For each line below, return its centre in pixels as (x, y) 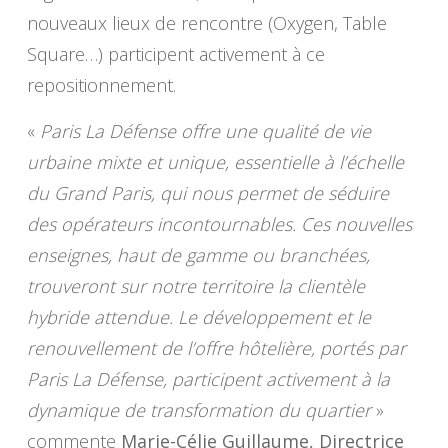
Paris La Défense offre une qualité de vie (205, 131)
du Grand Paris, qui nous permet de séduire (207, 193)
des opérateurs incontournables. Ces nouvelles (219, 224)
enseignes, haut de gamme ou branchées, (198, 255)
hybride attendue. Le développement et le (198, 317)
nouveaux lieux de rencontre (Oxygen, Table (206, 23)
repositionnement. (101, 85)
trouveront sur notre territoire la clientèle (195, 286)
